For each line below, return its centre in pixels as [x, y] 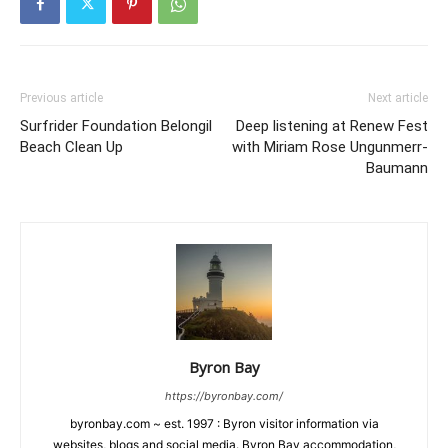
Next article [398, 98]
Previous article [61, 98]
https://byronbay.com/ [224, 396]
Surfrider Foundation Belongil [116, 126]
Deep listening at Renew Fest [332, 126]
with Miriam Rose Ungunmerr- [330, 147]
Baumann [397, 168]
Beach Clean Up [71, 147]
